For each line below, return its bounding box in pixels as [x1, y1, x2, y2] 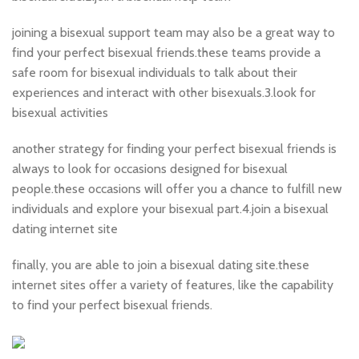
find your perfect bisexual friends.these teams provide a [12, 45, 321, 60]
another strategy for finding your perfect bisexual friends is [12, 141, 337, 156]
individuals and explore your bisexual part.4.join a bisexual [12, 201, 329, 216]
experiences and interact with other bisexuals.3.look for [12, 85, 316, 100]
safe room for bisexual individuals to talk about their [12, 65, 297, 80]
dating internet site [12, 221, 118, 236]
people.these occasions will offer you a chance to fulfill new [12, 181, 342, 196]
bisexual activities [12, 105, 108, 120]
